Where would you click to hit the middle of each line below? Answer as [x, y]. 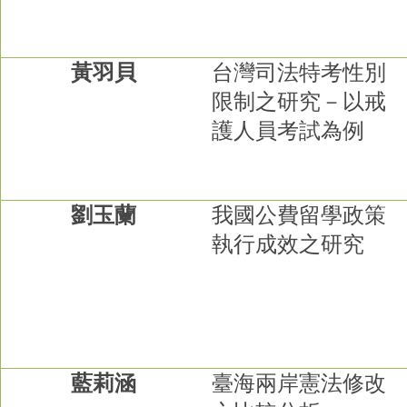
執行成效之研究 [288, 244]
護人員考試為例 [288, 130]
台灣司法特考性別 [299, 72]
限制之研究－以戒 [299, 101]
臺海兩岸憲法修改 [299, 383]
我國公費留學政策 [299, 215]
